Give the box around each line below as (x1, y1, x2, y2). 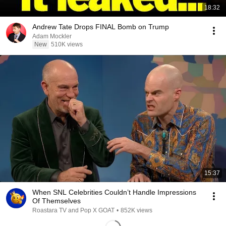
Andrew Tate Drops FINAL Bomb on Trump (32, 23, 169, 31)
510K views (51, 41, 83, 48)
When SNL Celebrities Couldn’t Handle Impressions (32, 188, 196, 196)
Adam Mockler (32, 33, 72, 40)
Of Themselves (32, 197, 81, 205)
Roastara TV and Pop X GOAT (32, 207, 115, 214)
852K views (121, 207, 152, 214)
